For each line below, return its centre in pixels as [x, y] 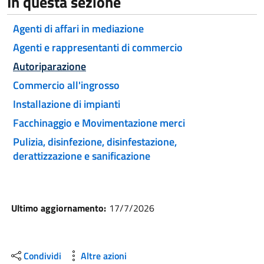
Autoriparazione [49, 66]
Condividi [42, 256]
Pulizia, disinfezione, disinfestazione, [95, 142]
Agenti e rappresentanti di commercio [98, 47]
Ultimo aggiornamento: [59, 208]
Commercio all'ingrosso [66, 85]
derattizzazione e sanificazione [82, 156]
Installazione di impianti [67, 104]
